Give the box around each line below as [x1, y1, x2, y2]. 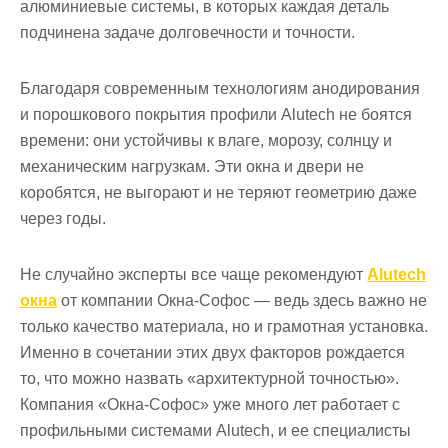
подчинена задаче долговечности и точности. [20, 24, 355, 42]
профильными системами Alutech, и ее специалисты [20, 422, 411, 440]
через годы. [20, 210, 106, 228]
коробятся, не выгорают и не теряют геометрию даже [20, 184, 417, 202]
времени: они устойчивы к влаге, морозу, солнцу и [20, 132, 392, 150]
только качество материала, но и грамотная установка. [20, 318, 428, 336]
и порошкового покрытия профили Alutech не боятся [20, 106, 412, 124]
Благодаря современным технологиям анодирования [20, 80, 420, 98]
